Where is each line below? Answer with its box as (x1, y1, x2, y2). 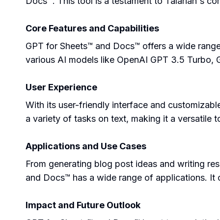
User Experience (26, 82, 97, 92)
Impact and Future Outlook (26, 200, 140, 210)
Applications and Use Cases (26, 141, 146, 151)
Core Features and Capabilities (26, 23, 159, 33)
